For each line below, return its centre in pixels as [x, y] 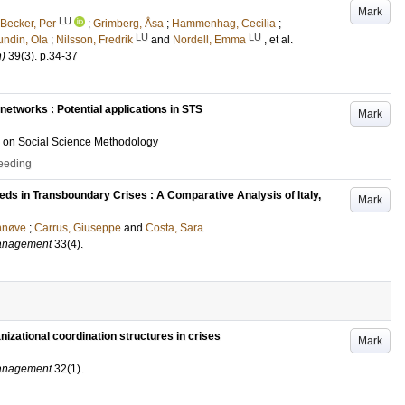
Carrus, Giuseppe [78, 228]
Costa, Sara [174, 228]
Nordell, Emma [209, 40]
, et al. [278, 40]
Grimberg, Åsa [128, 24]
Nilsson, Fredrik [94, 40]
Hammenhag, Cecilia [224, 24]
